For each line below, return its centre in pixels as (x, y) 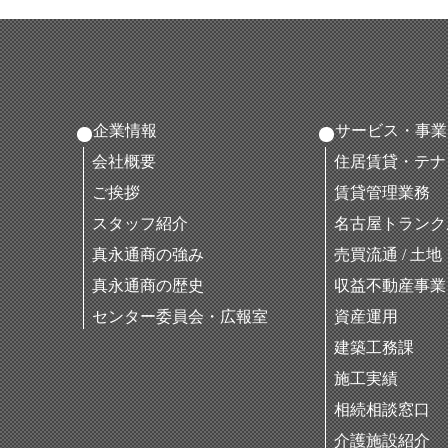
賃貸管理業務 (382, 192)
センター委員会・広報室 (180, 316)
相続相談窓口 (382, 409)
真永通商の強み (148, 254)
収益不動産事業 (390, 285)
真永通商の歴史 (148, 285)
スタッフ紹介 (140, 223)
